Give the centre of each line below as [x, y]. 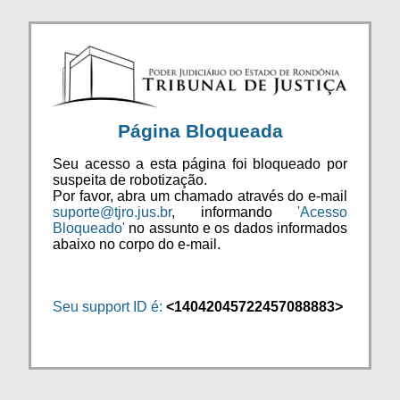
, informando [234, 212]
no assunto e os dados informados [236, 228]
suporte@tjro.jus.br [112, 212]
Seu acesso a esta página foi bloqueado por [200, 163]
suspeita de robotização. [130, 179]
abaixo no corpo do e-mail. [137, 244]
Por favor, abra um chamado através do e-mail [200, 196]
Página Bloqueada [200, 130]
